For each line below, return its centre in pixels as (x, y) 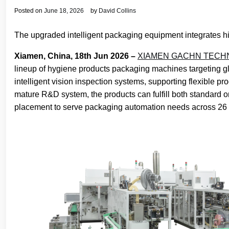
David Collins (117, 11)
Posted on (29, 11)
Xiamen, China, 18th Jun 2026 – (76, 56)
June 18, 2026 (64, 11)
